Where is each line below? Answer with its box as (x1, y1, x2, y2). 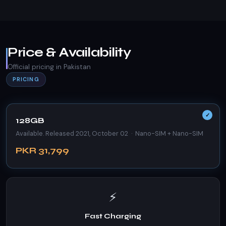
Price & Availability (8, 44, 131, 60)
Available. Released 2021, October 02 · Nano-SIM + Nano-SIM (16, 129, 203, 138)
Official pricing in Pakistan (8, 63, 91, 71)
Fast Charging (85, 212, 141, 220)
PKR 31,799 (16, 145, 69, 156)
